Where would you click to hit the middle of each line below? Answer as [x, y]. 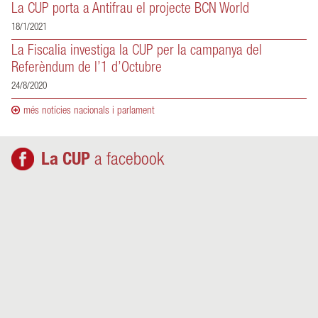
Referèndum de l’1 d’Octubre [87, 68]
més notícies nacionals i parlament [89, 111]
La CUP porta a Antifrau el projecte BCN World [130, 10]
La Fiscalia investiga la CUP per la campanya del [137, 51]
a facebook [127, 161]
